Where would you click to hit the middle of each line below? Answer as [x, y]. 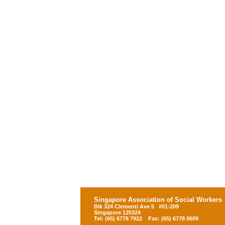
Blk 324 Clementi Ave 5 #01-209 [136, 206]
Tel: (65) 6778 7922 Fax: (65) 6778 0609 [146, 218]
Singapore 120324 [117, 212]
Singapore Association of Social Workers [158, 200]
